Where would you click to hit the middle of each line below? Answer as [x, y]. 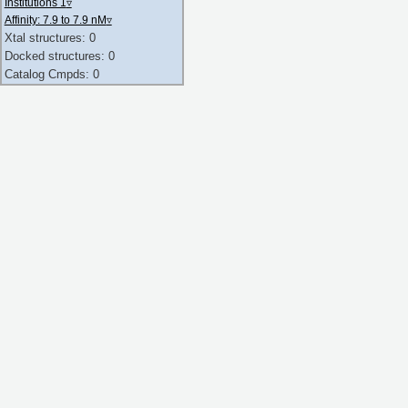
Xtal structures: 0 [50, 38]
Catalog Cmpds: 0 [51, 74]
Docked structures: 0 [59, 56]
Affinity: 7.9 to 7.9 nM [55, 20]
